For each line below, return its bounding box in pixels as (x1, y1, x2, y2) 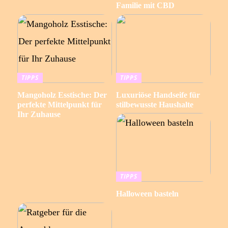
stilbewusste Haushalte (116, 100, 193, 109)
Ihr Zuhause (17, 109, 61, 119)
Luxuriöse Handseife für (116, 90, 200, 99)
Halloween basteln (116, 189, 179, 198)
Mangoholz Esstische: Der (17, 90, 107, 99)
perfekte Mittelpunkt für (17, 100, 102, 109)
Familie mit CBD (116, 1, 175, 10)
